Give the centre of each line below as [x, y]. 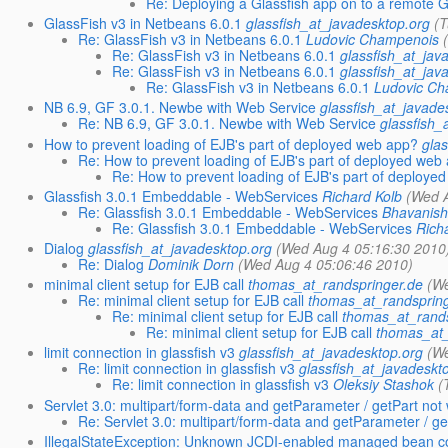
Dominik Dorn [191, 263]
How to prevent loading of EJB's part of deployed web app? [231, 143]
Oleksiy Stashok [384, 384]
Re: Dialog [111, 263]
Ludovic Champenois [373, 39]
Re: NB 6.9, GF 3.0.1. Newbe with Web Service [227, 123]
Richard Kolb [362, 195]
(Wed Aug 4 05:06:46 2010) [326, 263]
